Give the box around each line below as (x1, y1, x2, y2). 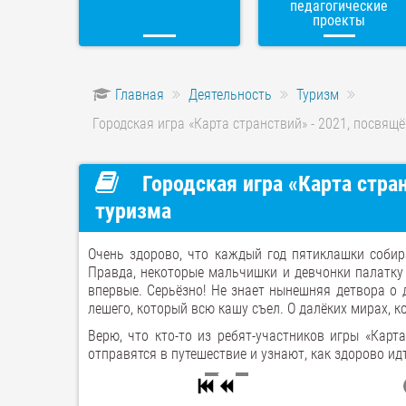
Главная (115, 86, 164, 103)
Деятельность (188, 86, 272, 103)
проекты (313, 12, 366, 29)
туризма (95, 198, 171, 224)
